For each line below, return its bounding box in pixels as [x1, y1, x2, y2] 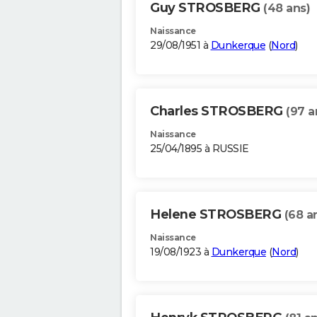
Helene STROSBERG [150, 207, 284, 223]
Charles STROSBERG [150, 103, 286, 120]
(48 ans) [263, 1, 310, 16]
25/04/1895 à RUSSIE [150, 142, 249, 156]
